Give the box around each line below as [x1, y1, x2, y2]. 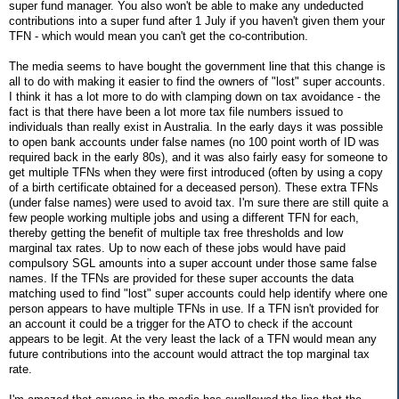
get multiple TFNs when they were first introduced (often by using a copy [9, 165, 383, 179]
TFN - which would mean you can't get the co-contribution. [9, 28, 308, 43]
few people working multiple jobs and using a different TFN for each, [9, 210, 359, 224]
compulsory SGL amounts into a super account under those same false [9, 256, 377, 270]
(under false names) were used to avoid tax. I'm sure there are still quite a [9, 195, 388, 209]
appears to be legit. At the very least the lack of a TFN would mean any [9, 331, 377, 346]
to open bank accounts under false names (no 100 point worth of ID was [9, 134, 379, 149]
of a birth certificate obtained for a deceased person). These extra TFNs [9, 180, 379, 194]
